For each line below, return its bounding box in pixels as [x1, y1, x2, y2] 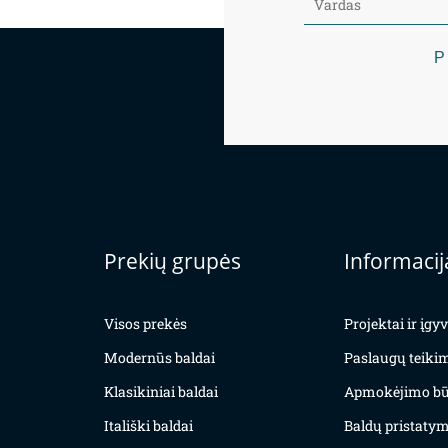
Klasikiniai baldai [104, 382, 218, 402]
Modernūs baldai [104, 348, 215, 368]
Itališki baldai [104, 416, 193, 436]
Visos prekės [104, 314, 187, 334]
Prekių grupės [104, 247, 241, 276]
